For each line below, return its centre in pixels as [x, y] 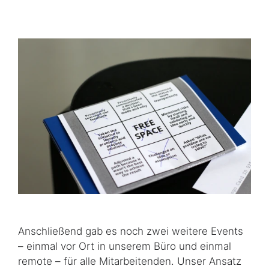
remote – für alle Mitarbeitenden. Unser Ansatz [130, 261]
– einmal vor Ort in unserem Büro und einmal [125, 246]
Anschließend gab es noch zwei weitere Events [131, 231]
